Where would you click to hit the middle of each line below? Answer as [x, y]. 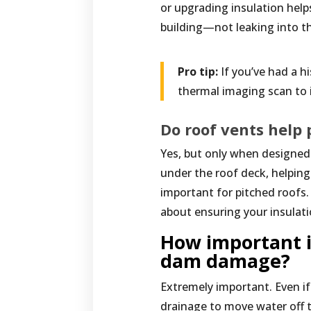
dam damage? [226, 261]
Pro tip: [198, 72]
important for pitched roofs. [235, 193]
